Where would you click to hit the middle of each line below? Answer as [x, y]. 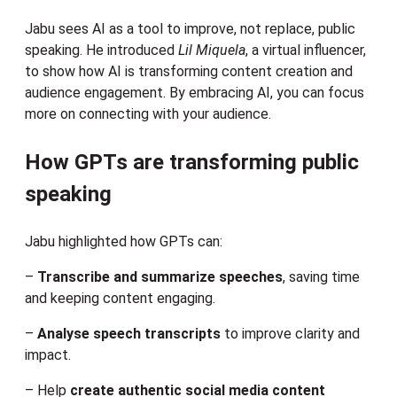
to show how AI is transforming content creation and [189, 72]
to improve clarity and [290, 334]
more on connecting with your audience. [148, 114]
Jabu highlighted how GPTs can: [124, 242]
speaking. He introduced [101, 51]
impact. [48, 355]
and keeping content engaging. [120, 299]
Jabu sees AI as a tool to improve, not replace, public [190, 29]
